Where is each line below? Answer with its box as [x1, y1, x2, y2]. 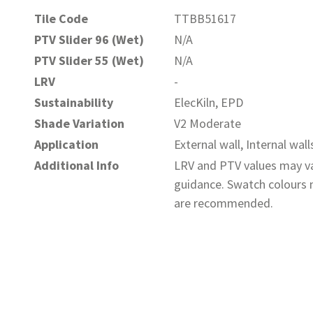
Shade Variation [34, 115, 124, 131]
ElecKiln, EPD [174, 94, 243, 110]
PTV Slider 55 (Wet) [34, 52, 144, 68]
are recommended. [174, 195, 273, 211]
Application [34, 136, 99, 152]
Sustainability [34, 94, 113, 110]
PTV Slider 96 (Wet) [34, 31, 144, 48]
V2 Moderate [174, 115, 241, 131]
